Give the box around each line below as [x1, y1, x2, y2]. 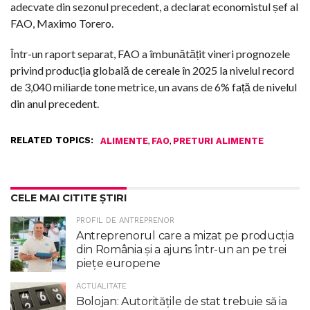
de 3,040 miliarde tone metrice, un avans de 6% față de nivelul [10, 80, 297, 93]
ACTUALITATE [76, 281, 127, 291]
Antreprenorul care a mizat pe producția [76, 228, 294, 242]
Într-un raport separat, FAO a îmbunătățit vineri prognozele [10, 46, 290, 60]
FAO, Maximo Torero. [10, 16, 113, 30]
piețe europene [76, 256, 161, 270]
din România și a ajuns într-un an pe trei [76, 242, 286, 256]
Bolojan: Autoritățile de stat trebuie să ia [76, 294, 287, 308]
